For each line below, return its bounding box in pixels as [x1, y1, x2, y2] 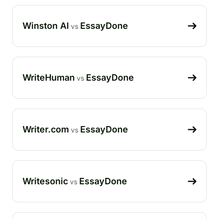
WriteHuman [22, 72, 75, 83]
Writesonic [22, 175, 68, 186]
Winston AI [22, 20, 69, 31]
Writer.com [22, 124, 69, 134]
